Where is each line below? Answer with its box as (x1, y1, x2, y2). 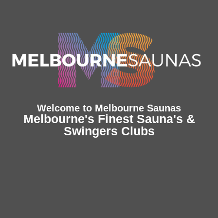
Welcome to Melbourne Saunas (37, 103, 181, 114)
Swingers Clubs (63, 124, 155, 138)
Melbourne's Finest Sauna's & (23, 112, 195, 126)
